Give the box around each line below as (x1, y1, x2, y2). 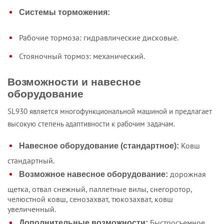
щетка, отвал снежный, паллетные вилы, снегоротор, (7, 184, 192, 194)
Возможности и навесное (7, 76, 141, 87)
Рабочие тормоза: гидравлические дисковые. (19, 32, 178, 42)
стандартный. (7, 155, 54, 165)
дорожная (168, 168, 206, 179)
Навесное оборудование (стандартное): (19, 141, 179, 150)
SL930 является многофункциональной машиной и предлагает (7, 106, 212, 116)
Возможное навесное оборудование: (19, 169, 168, 178)
